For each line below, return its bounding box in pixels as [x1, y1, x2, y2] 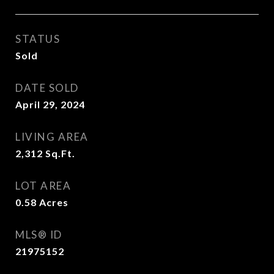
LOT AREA [15, 179, 71, 192]
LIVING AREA [15, 130, 89, 143]
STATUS [15, 32, 60, 45]
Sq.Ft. [45, 147, 75, 159]
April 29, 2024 [15, 98, 85, 110]
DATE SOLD [15, 81, 79, 94]
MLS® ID [15, 228, 62, 241]
